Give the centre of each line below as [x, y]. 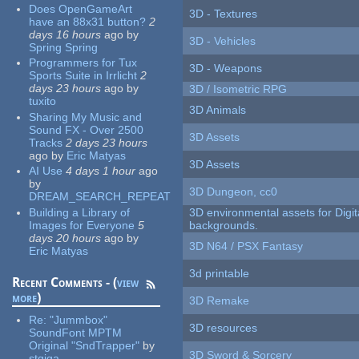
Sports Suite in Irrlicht [83, 76]
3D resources [224, 328]
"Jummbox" [79, 319]
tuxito [43, 101]
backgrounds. [224, 226]
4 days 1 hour [101, 171]
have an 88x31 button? [88, 21]
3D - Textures [224, 14]
